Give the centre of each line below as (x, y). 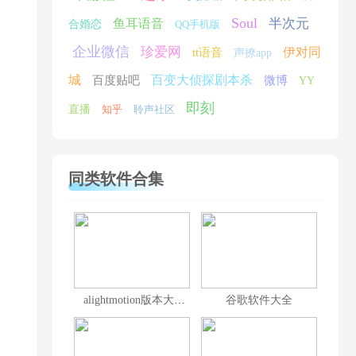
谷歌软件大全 (259, 300)
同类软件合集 (116, 179)
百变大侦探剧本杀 (202, 80)
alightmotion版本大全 (180, 300)
